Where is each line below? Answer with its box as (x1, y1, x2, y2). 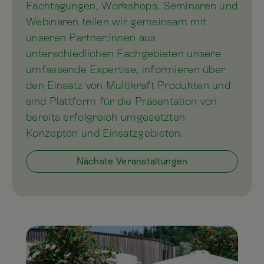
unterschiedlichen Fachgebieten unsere (26, 47, 222, 60)
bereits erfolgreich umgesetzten (26, 110, 186, 123)
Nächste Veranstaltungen (76, 155, 188, 167)
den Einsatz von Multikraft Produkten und (26, 78, 230, 91)
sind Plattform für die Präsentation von (26, 94, 217, 107)
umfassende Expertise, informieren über (26, 62, 226, 75)
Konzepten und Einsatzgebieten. (26, 126, 184, 139)
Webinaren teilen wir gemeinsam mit (26, 15, 207, 28)
